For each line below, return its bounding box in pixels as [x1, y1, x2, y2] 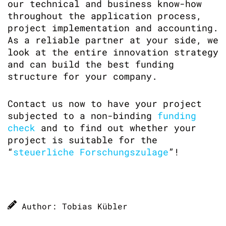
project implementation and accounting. [8, 22, 218, 34]
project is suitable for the [8, 134, 157, 146]
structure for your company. [8, 70, 157, 82]
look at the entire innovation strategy [8, 46, 218, 58]
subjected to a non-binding [8, 109, 157, 122]
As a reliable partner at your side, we [8, 34, 218, 46]
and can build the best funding [8, 58, 174, 70]
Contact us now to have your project [8, 97, 202, 109]
